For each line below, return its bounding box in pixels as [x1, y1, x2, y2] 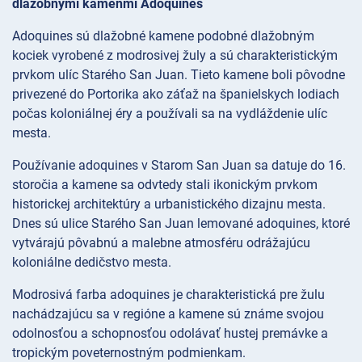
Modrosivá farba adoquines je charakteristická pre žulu [12, 287, 325, 303]
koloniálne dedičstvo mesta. [12, 255, 171, 271]
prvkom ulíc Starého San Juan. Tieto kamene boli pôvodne [12, 67, 345, 83]
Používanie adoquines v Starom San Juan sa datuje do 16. [12, 158, 346, 174]
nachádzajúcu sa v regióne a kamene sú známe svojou [12, 306, 324, 322]
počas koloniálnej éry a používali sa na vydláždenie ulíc [12, 106, 327, 122]
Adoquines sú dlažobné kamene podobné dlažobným [12, 28, 314, 44]
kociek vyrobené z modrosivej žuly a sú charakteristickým [12, 48, 338, 64]
